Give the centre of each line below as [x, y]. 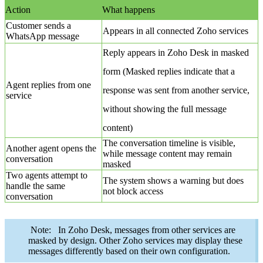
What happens [129, 10]
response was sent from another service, [176, 90]
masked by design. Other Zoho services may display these [135, 241]
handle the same [35, 186]
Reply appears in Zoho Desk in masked [176, 53]
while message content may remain [167, 154]
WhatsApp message [42, 36]
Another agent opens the [51, 149]
